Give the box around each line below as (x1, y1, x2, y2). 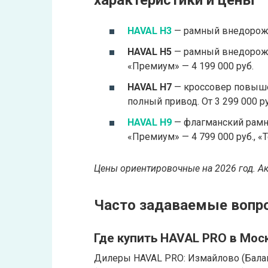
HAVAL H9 (127, 117, 172, 129)
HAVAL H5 (127, 46, 172, 58)
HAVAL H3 (127, 25, 172, 36)
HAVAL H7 (127, 81, 172, 93)
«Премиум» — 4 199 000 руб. (127, 60, 254, 72)
